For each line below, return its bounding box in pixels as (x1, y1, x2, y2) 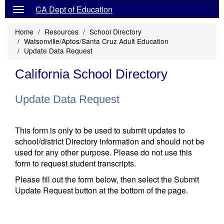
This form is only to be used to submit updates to (15, 124, 185, 136)
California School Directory (15, 66, 167, 81)
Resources (44, 26, 78, 36)
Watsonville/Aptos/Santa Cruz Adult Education (24, 36, 168, 46)
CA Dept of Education (35, 3, 112, 15)
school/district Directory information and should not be (15, 135, 204, 147)
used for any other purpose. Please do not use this (15, 146, 192, 158)
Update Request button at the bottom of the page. (15, 184, 188, 196)
